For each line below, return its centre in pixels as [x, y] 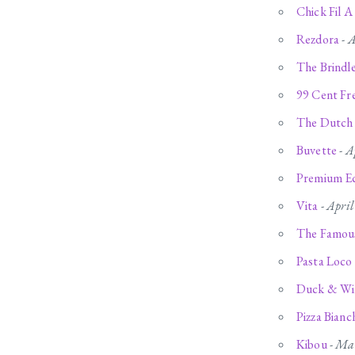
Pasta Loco [324, 261]
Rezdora [318, 40]
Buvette [317, 151]
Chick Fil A [324, 12]
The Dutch [325, 123]
